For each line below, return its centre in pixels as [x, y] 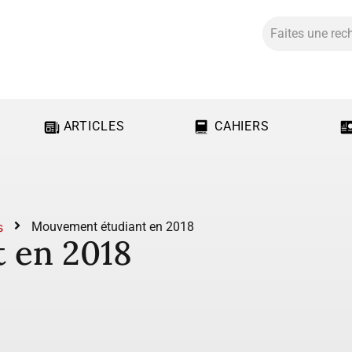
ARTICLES [94, 126]
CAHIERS [242, 126]
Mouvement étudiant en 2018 [113, 227]
